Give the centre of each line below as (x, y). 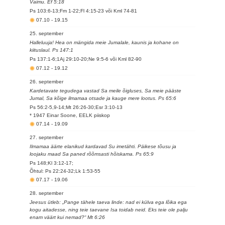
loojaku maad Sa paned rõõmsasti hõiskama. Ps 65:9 (92, 154)
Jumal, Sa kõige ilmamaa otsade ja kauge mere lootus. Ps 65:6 (103, 98)
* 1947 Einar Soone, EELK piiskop (70, 115)
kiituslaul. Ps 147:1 (52, 50)
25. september (47, 33)
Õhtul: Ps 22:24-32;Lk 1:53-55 (65, 171)
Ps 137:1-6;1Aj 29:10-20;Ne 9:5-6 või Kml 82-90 (86, 59)
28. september (47, 193)
